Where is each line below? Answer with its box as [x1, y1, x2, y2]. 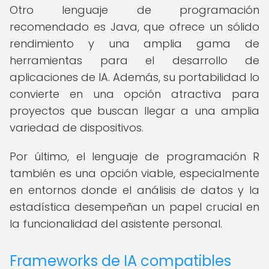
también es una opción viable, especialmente [10, 166, 259, 181]
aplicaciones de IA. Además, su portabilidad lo [10, 70, 259, 85]
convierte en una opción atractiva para [10, 86, 259, 101]
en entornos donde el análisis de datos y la [10, 183, 259, 198]
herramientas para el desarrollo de [10, 53, 259, 68]
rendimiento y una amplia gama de [10, 36, 259, 51]
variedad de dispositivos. [10, 120, 144, 135]
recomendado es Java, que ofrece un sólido [10, 19, 259, 34]
